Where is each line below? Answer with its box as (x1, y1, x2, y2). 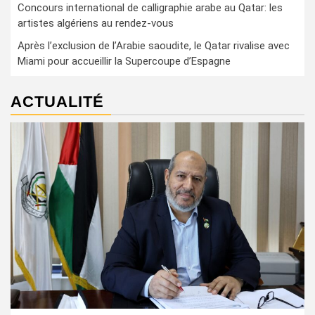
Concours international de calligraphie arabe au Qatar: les (18, 1, 283, 14)
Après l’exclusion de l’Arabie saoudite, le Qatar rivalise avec (18, 39, 290, 52)
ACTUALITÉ (11, 93, 104, 110)
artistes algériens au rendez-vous (18, 17, 174, 30)
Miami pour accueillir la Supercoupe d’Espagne (18, 55, 231, 67)
